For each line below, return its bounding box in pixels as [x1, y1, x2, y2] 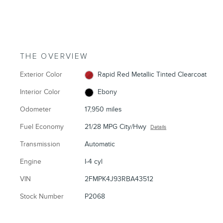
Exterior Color [20, 70, 62, 79]
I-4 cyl [85, 157, 103, 166]
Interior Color [20, 88, 60, 97]
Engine [20, 157, 41, 166]
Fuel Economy [20, 122, 64, 131]
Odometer [20, 105, 51, 114]
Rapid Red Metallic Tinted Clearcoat [97, 70, 207, 79]
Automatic [85, 140, 115, 149]
